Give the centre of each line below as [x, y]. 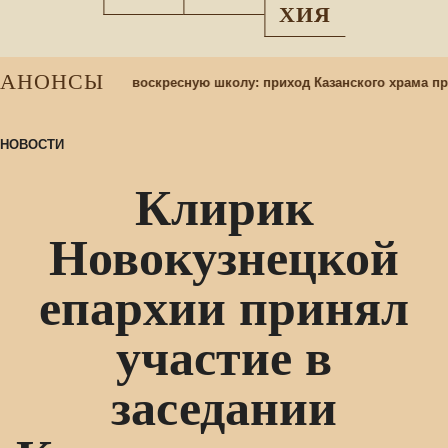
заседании [224, 408]
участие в [224, 358]
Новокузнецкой [224, 258]
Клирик [224, 208]
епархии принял [224, 308]
